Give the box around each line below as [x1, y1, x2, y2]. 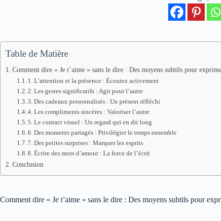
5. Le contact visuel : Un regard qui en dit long [28, 118, 152, 126]
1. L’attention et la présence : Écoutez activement [28, 77, 159, 84]
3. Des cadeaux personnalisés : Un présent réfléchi [28, 98, 161, 105]
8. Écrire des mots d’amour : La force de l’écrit [28, 149, 150, 157]
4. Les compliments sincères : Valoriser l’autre [28, 108, 150, 115]
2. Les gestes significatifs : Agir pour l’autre [28, 87, 144, 95]
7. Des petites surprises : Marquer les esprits [28, 139, 144, 147]
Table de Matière [5, 48, 68, 59]
